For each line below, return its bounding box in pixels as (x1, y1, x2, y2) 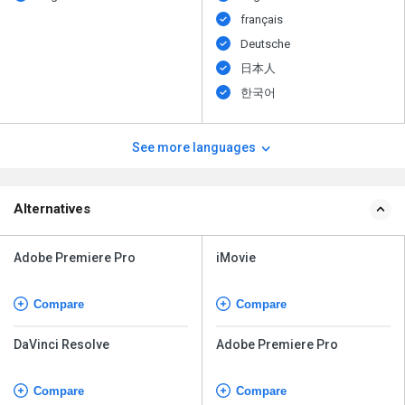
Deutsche (240, 37, 291, 52)
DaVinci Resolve (14, 337, 109, 353)
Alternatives (14, 201, 90, 218)
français (240, 13, 284, 27)
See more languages (132, 140, 259, 155)
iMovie (216, 250, 256, 266)
